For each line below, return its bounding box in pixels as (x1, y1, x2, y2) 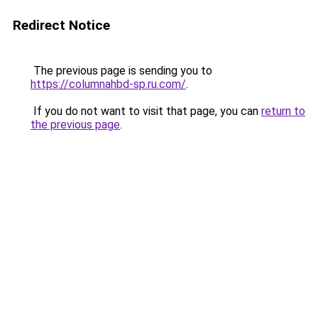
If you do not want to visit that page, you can (31, 104, 261, 118)
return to (261, 104, 305, 118)
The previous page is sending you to (31, 64, 212, 77)
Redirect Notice (13, 17, 110, 33)
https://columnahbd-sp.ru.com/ (31, 77, 186, 91)
